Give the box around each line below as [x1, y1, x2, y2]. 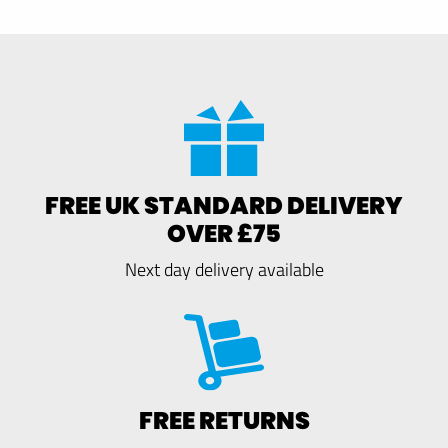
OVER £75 [167, 216, 281, 250]
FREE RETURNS [138, 403, 310, 437]
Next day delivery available [124, 256, 324, 281]
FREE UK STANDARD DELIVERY [45, 188, 403, 222]
